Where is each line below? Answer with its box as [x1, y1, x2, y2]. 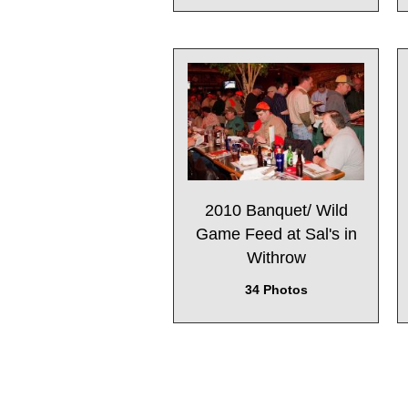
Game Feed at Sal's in [195, 224, 357, 243]
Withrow [246, 248, 306, 267]
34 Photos [244, 281, 308, 297]
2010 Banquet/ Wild [204, 200, 348, 219]
